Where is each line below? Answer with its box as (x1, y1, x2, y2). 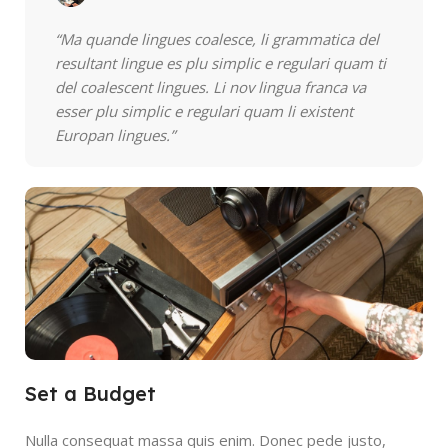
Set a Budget (25, 381, 156, 407)
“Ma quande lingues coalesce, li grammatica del (55, 29, 379, 50)
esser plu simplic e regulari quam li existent (55, 101, 353, 122)
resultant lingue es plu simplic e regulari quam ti (55, 53, 386, 74)
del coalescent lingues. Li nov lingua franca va (55, 77, 366, 98)
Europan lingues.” (55, 125, 175, 146)
